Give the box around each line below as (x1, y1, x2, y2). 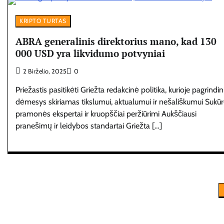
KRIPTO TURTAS (19, 16, 66, 24)
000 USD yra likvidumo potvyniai (15, 46, 165, 59)
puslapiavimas (7, 202, 81, 217)
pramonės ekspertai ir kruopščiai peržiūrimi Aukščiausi (15, 109, 196, 119)
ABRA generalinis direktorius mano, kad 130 (15, 34, 216, 47)
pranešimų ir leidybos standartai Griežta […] (15, 121, 162, 131)
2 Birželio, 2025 (23, 67, 66, 75)
